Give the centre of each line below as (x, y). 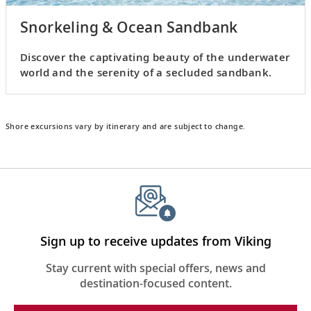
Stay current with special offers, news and (155, 268)
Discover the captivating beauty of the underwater (155, 57)
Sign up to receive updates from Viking (155, 241)
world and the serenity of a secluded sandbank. (146, 72)
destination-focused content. (155, 283)
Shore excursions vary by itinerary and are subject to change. (126, 126)
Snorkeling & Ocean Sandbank (129, 27)
